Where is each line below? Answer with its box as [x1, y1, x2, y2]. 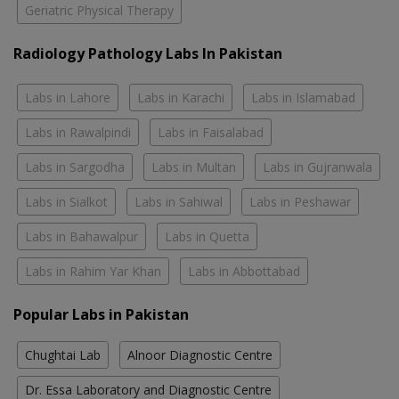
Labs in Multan [151, 159, 236, 176]
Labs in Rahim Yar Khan [25, 263, 161, 281]
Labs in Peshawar [249, 193, 351, 211]
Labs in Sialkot [25, 193, 108, 211]
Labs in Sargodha [25, 159, 125, 176]
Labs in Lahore [25, 89, 110, 107]
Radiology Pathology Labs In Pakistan [13, 44, 282, 64]
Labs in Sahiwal [134, 193, 223, 211]
